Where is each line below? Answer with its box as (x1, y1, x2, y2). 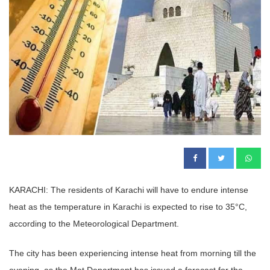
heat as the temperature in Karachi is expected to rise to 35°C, (9, 201, 247, 212)
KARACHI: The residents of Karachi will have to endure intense (9, 184, 248, 195)
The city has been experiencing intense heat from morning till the (9, 248, 256, 258)
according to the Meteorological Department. (9, 218, 179, 228)
